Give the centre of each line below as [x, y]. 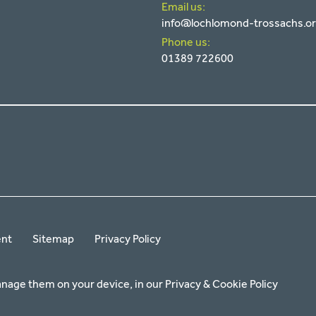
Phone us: [186, 42]
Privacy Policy [128, 239]
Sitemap [54, 239]
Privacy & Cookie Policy [222, 284]
